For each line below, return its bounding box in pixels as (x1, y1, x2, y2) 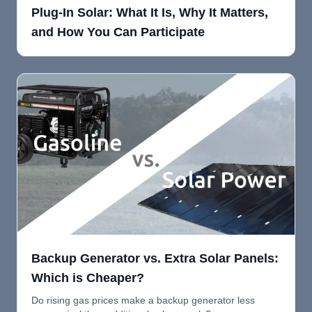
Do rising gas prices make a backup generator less (31, 294, 255, 306)
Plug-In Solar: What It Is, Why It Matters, (31, 6, 268, 20)
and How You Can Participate (31, 25, 205, 40)
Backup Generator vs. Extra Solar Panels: (31, 251, 279, 265)
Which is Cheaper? (31, 270, 144, 285)
